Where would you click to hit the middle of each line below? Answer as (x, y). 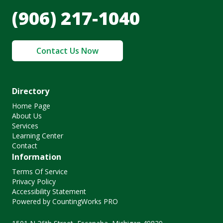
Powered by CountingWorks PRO (65, 202)
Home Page (31, 106)
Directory (31, 91)
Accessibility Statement (49, 192)
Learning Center (38, 136)
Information (37, 157)
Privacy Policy (34, 182)
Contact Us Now (67, 51)
